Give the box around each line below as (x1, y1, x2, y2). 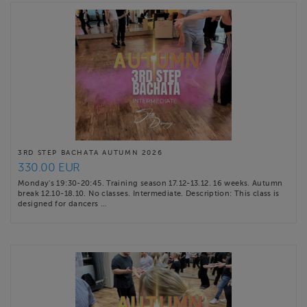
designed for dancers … (18, 199, 107, 208)
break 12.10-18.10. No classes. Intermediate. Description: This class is (18, 189, 280, 198)
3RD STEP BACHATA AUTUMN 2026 (18, 149, 163, 157)
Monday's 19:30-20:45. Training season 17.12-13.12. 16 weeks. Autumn (18, 179, 283, 188)
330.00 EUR (18, 161, 80, 175)
